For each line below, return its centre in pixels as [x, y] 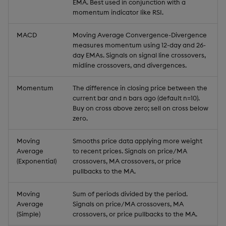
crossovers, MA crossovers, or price [127, 161]
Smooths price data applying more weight [137, 141]
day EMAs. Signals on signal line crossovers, [139, 55]
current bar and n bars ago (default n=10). [136, 98]
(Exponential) [37, 161]
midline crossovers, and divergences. [130, 65]
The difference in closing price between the [140, 88]
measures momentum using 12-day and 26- [139, 45]
